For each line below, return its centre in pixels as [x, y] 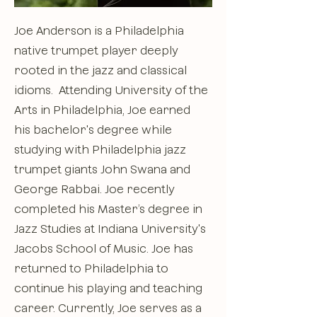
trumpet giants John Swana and [102, 169]
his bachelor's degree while [93, 130]
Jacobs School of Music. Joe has [104, 249]
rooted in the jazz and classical [100, 70]
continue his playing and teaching [108, 288]
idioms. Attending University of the [111, 90]
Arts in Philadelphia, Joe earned [102, 110]
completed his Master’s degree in [108, 209]
